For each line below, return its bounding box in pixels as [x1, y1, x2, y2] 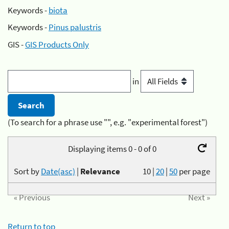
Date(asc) [41, 165, 76, 177]
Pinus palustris [49, 21, 101, 33]
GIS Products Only [25, 38, 89, 50]
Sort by [14, 165, 41, 177]
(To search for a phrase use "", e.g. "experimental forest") [8, 117, 208, 128]
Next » [188, 192, 210, 203]
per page [178, 165, 210, 177]
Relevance [80, 165, 121, 177]
